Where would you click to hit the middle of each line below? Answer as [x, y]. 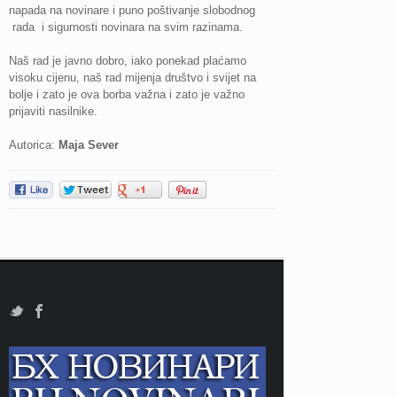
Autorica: [34, 145]
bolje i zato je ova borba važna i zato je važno [127, 95]
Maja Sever [89, 145]
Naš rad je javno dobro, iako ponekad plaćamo [128, 61]
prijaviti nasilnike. [53, 112]
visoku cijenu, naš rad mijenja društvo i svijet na [132, 78]
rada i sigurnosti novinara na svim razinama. [126, 27]
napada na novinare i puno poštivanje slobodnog [132, 11]
